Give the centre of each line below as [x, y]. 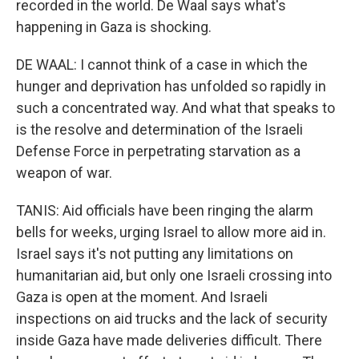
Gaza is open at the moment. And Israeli [142, 297]
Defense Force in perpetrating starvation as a [158, 151]
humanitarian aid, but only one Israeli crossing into [174, 275]
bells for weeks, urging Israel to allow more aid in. [171, 232]
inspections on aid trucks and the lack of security [172, 319]
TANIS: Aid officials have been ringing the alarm [165, 210]
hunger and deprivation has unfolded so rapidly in [171, 86]
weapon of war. [64, 173]
